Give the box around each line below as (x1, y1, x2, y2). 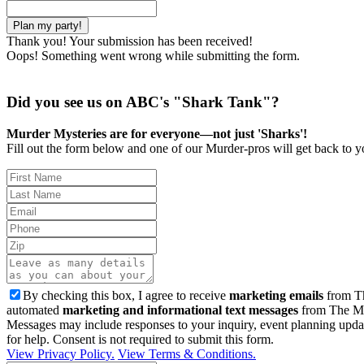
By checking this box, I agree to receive (23, 288, 229, 302)
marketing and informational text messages (63, 302, 298, 317)
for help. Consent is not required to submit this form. (6, 331, 274, 346)
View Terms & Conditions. (118, 346, 256, 361)
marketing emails (229, 288, 323, 302)
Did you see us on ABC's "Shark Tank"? (6, 93, 279, 111)
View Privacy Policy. (6, 346, 115, 361)
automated (6, 302, 63, 317)
